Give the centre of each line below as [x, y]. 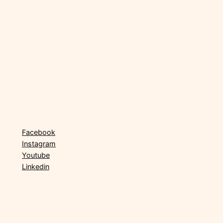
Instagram [39, 143]
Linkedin [36, 166]
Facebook [39, 132]
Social [34, 114]
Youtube [36, 155]
